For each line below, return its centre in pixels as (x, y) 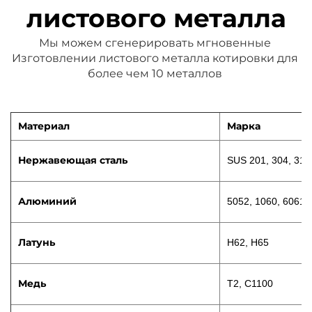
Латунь (37, 243)
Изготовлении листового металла (112, 58)
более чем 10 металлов (156, 74)
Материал (44, 126)
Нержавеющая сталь (73, 161)
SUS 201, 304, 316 (269, 161)
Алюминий (47, 202)
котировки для (255, 58)
